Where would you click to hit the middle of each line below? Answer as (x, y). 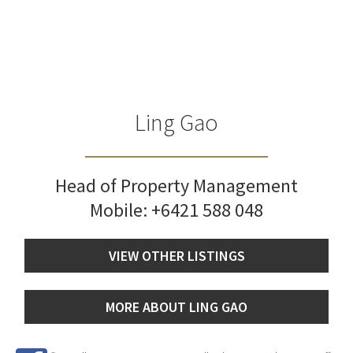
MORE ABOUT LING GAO (176, 307)
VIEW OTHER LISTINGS (176, 256)
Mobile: (121, 210)
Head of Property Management (176, 186)
